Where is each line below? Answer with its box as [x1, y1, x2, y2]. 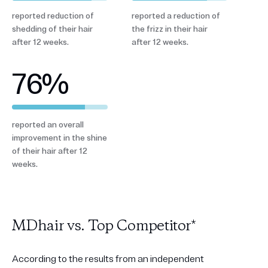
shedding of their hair [12, 23, 93, 34]
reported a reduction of [132, 10, 220, 21]
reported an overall [12, 119, 84, 130]
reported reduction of [12, 10, 94, 21]
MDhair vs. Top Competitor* [12, 216, 196, 236]
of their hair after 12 [12, 145, 87, 156]
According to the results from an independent [12, 252, 204, 265]
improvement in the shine [12, 132, 107, 143]
